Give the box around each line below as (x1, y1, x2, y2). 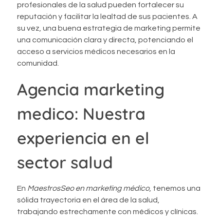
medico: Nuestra (17, 103, 145, 124)
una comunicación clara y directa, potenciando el (17, 36, 193, 44)
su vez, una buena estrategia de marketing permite (17, 24, 200, 32)
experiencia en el (17, 127, 149, 148)
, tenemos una (149, 184, 200, 192)
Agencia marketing (17, 79, 164, 99)
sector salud (17, 152, 113, 172)
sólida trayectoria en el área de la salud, (17, 196, 160, 204)
